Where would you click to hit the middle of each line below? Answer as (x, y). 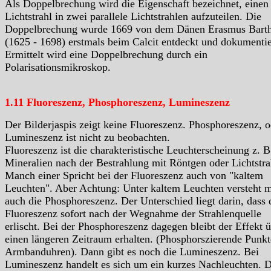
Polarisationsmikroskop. (58, 67)
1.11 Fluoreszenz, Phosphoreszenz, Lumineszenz (117, 103)
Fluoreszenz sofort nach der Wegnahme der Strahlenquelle (133, 214)
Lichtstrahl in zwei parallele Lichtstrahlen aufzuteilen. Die (133, 17)
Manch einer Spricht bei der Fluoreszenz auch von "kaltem (134, 176)
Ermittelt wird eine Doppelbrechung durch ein (106, 55)
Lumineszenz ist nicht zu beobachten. (87, 138)
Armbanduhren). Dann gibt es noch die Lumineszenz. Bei (132, 252)
